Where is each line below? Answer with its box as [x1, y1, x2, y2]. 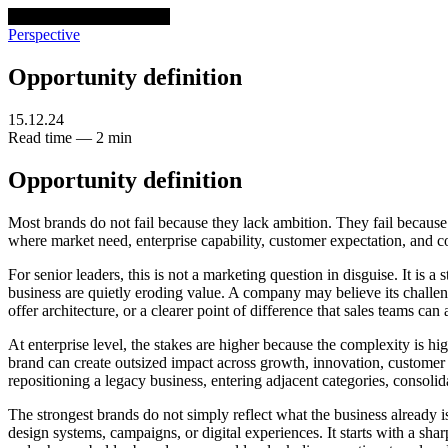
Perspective [8, 26, 80, 43]
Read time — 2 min [8, 128, 132, 146]
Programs [110, 8, 170, 25]
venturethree [8, 8, 90, 25]
